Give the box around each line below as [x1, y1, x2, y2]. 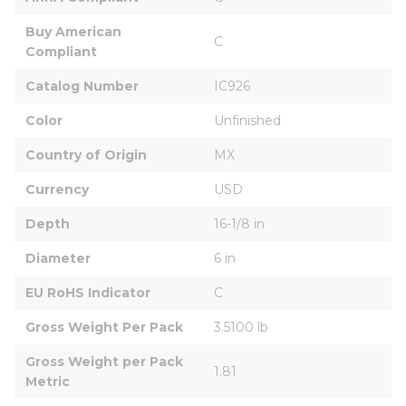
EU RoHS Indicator [25, 284, 150, 301]
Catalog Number [25, 77, 139, 94]
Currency [25, 180, 89, 198]
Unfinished [214, 111, 281, 129]
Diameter [25, 249, 91, 266]
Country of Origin [25, 146, 147, 163]
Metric [25, 372, 70, 390]
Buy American [25, 23, 125, 40]
